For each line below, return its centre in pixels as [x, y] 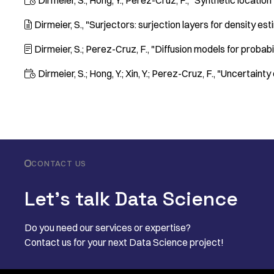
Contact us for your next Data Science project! [124, 242]
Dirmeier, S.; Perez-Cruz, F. [91, 49]
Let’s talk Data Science [131, 199]
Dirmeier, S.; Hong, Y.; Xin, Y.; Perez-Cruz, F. [126, 73]
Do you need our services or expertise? [108, 228]
